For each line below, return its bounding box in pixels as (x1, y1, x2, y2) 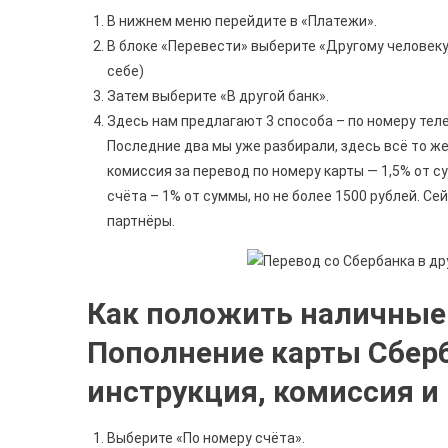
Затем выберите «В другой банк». (107, 87, 329, 104)
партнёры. (107, 212, 175, 229)
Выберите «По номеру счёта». (107, 429, 305, 446)
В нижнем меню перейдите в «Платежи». (107, 12, 377, 29)
